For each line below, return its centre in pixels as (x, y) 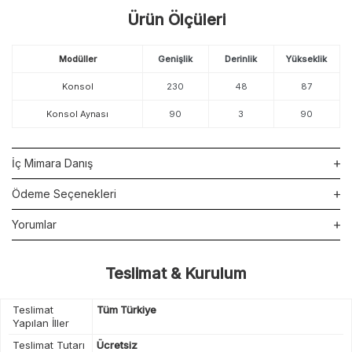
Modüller (77, 59)
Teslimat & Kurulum (176, 273)
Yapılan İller (41, 323)
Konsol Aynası (78, 114)
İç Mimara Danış (52, 163)
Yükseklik (307, 59)
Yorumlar (34, 224)
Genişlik (176, 59)
